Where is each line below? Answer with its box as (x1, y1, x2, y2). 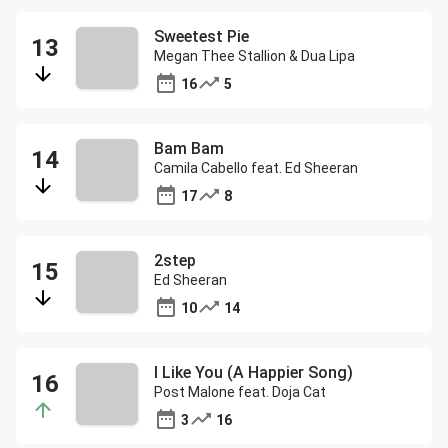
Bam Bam (154, 139, 224, 158)
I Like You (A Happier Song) (154, 363, 353, 382)
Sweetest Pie (154, 27, 249, 46)
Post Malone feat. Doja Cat (154, 384, 326, 400)
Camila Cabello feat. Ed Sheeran (154, 160, 358, 176)
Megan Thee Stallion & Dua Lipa (154, 48, 355, 64)
